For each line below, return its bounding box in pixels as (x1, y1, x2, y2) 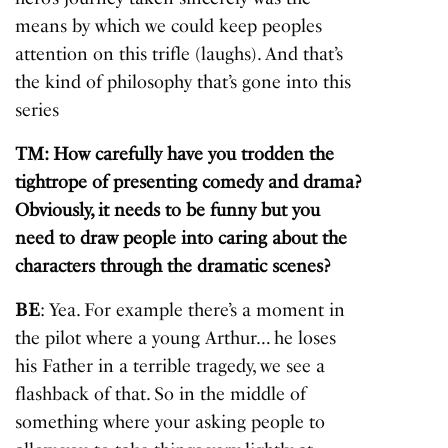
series (15, 99, 59, 122)
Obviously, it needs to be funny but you (15, 199, 321, 222)
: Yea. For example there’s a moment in (40, 299, 346, 322)
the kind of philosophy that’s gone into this (15, 71, 352, 94)
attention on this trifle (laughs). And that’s (15, 43, 344, 66)
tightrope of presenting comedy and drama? (15, 171, 362, 194)
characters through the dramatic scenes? (15, 255, 331, 278)
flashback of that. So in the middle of (15, 383, 307, 406)
